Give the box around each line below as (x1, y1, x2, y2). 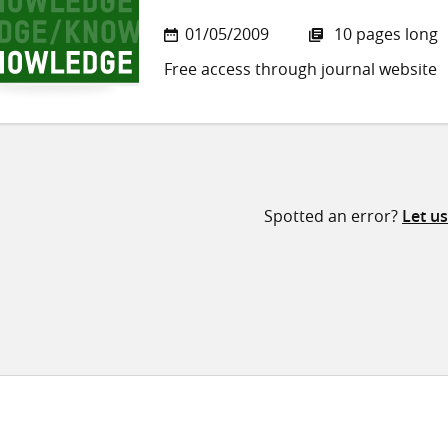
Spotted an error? (264, 205, 402, 228)
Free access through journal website (164, 58, 437, 81)
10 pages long (330, 23, 438, 46)
